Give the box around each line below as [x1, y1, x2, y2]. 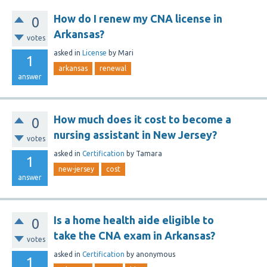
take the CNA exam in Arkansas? [54, 229, 215, 241]
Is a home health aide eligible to [54, 214, 214, 226]
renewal [100, 64, 126, 72]
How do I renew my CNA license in [54, 13, 222, 24]
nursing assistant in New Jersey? [54, 129, 217, 141]
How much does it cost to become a [54, 113, 231, 125]
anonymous [136, 250, 175, 258]
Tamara [136, 149, 162, 157]
